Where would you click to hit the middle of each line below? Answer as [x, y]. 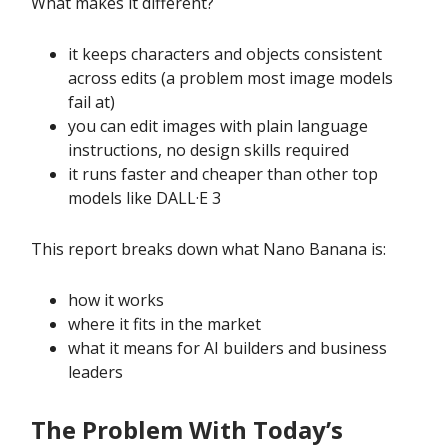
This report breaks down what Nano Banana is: [208, 248]
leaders [95, 371]
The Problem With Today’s [187, 429]
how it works [116, 299]
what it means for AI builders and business [227, 347]
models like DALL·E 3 [144, 197]
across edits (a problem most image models [230, 77]
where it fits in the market [164, 323]
